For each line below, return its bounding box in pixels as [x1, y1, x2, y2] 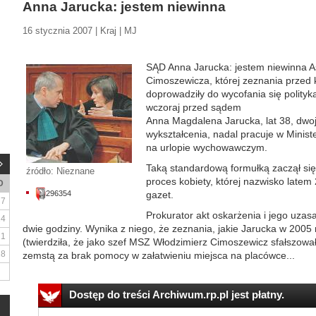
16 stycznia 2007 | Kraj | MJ [23, 25, 137, 36]
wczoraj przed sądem [146, 102, 241, 113]
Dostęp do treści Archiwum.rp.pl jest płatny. [68, 288, 284, 300]
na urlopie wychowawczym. [146, 142, 267, 153]
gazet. [146, 189, 174, 200]
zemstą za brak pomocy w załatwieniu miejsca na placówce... [23, 250, 295, 261]
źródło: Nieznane [26, 166, 95, 176]
